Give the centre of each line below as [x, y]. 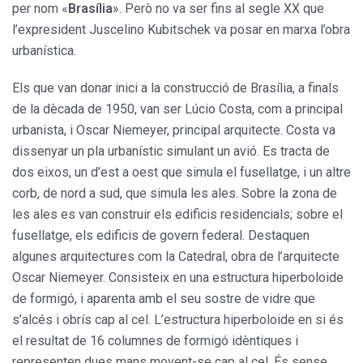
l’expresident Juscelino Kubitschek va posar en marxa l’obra [181, 29]
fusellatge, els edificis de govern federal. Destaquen [161, 235]
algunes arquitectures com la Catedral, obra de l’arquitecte [176, 256]
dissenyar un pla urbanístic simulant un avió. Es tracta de [171, 151]
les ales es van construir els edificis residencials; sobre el [177, 214]
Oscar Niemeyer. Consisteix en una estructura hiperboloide [178, 277]
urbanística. [44, 50]
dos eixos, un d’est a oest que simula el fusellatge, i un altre [181, 172]
